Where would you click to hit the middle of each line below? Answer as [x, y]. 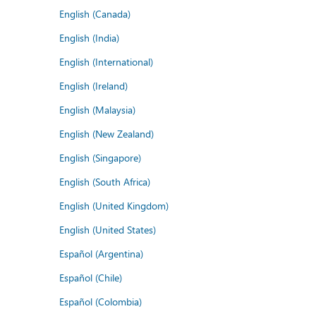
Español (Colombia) [101, 301]
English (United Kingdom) [114, 205]
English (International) [106, 61]
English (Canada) [95, 13]
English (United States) [108, 229]
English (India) [89, 37]
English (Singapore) [100, 157]
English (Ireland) [93, 85]
